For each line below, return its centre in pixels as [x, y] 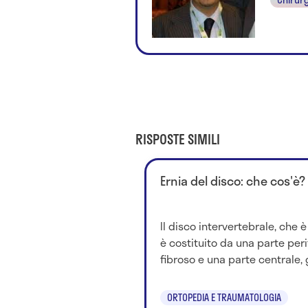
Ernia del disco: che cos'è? [232, 180]
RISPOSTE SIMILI [178, 139]
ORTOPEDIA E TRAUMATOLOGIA [224, 297]
